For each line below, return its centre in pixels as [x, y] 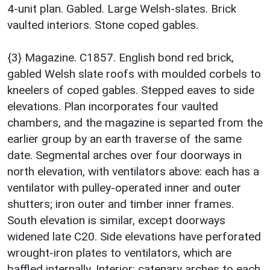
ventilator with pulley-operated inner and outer [124, 187]
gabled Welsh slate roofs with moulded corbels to [134, 74]
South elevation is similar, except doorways [116, 220]
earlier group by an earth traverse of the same [124, 139]
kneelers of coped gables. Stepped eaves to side [131, 90]
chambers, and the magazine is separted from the [135, 122]
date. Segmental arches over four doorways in [124, 155]
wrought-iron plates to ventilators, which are [119, 253]
